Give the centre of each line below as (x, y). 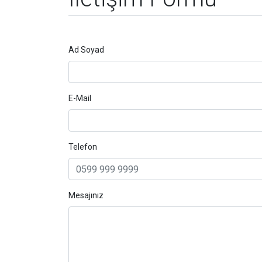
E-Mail (80, 98)
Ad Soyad (86, 50)
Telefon (83, 147)
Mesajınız (86, 195)
